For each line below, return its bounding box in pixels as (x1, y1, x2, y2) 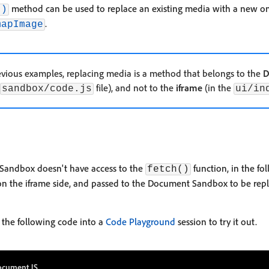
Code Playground (106, 216, 175, 228)
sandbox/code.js (2, 83, 92, 94)
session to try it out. (175, 216, 257, 228)
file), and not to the (94, 82, 176, 94)
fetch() (147, 164, 189, 175)
